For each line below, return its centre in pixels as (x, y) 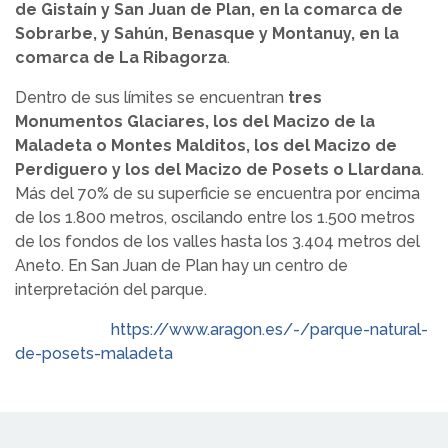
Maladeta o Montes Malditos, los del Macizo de (206, 145)
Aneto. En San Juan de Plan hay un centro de (181, 265)
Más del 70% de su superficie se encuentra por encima (217, 193)
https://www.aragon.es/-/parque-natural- (267, 329)
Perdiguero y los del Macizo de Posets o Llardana (218, 169)
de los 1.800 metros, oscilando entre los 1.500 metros (215, 217)
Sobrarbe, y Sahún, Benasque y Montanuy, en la (207, 33)
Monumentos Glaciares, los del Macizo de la (195, 121)
